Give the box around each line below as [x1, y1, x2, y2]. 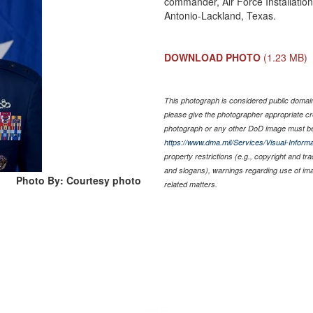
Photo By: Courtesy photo [16, 173, 142, 187]
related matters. [164, 178, 218, 189]
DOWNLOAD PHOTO [164, 50, 261, 64]
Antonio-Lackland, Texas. [164, 8, 277, 22]
